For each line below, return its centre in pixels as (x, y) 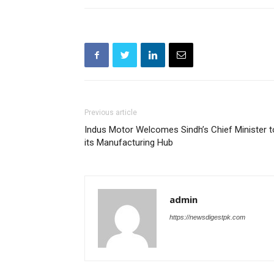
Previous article (111, 113)
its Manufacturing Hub (129, 143)
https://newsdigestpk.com (207, 217)
